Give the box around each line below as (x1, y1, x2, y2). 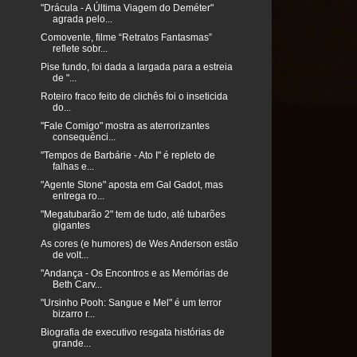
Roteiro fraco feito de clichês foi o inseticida (40, 91, 228, 103)
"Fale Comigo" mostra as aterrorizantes (40, 120, 210, 132)
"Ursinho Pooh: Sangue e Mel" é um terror (40, 297, 222, 309)
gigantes (52, 220, 90, 232)
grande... (52, 338, 91, 350)
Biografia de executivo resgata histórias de (40, 327, 225, 339)
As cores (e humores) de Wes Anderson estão (40, 238, 238, 250)
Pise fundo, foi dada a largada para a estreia (40, 61, 233, 73)
